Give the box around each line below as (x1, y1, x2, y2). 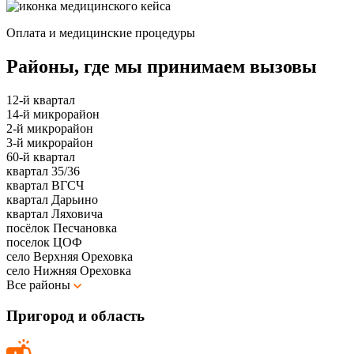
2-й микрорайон (6, 121, 93, 135)
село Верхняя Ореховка (6, 249, 133, 263)
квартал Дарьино (6, 192, 98, 206)
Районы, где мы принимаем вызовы (6, 55, 317, 77)
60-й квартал (6, 149, 75, 164)
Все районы (6, 277, 73, 292)
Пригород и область (6, 307, 145, 324)
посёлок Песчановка (6, 220, 117, 235)
